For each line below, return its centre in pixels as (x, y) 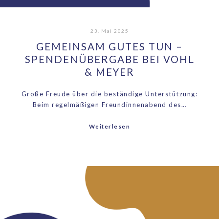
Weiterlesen (109, 127)
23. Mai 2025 (109, 31)
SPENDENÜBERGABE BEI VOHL (109, 59)
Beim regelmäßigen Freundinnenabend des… (109, 105)
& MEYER (109, 72)
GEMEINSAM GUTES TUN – (109, 46)
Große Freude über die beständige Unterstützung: (109, 94)
